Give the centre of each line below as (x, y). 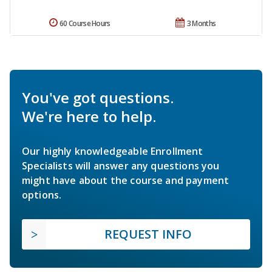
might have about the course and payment (126, 181)
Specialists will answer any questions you (121, 166)
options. (42, 195)
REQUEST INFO (148, 234)
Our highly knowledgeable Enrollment (113, 151)
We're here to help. (89, 117)
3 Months (201, 24)
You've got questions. (98, 98)
